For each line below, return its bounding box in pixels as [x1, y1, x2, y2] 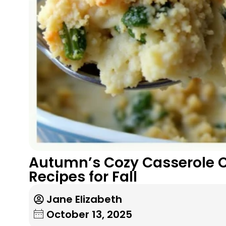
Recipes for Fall [29, 166, 137, 187]
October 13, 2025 [46, 207, 132, 221]
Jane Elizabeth [46, 192, 122, 206]
